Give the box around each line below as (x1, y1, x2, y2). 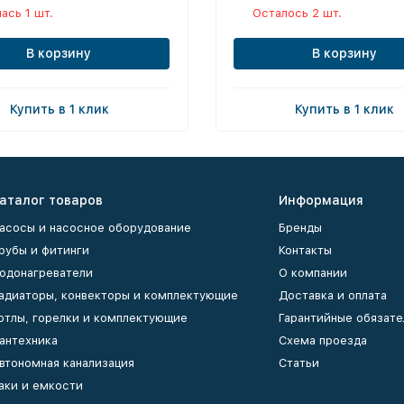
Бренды (279, 221, 322, 234)
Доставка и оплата (279, 289, 387, 302)
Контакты (279, 243, 332, 257)
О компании (279, 266, 347, 280)
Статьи (279, 356, 319, 370)
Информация (279, 193, 363, 207)
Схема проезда (279, 334, 367, 347)
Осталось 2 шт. (252, 5, 342, 20)
